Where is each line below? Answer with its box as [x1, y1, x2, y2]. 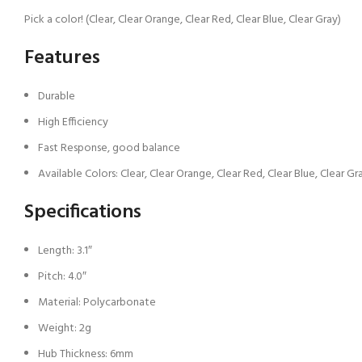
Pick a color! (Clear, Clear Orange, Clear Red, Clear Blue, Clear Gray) [24, 11, 341, 29]
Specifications [24, 197, 141, 228]
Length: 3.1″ [38, 242, 92, 260]
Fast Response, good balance [38, 139, 180, 158]
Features [24, 43, 100, 74]
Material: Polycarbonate [38, 293, 156, 312]
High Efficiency [38, 113, 108, 132]
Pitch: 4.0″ [38, 267, 86, 286]
